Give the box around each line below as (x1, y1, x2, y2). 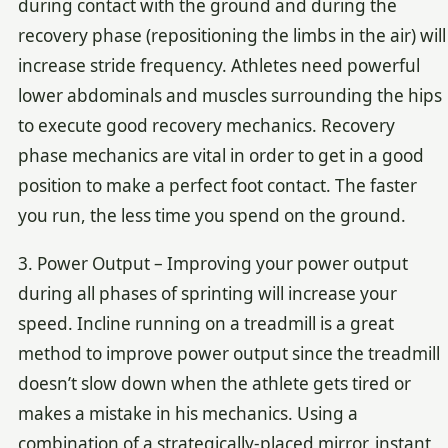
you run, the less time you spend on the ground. (17, 203, 406, 227)
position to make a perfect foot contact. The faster (17, 173, 417, 197)
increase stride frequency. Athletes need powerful (17, 53, 420, 77)
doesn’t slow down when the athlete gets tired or (17, 371, 411, 395)
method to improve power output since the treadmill (17, 341, 440, 365)
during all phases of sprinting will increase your (17, 281, 397, 305)
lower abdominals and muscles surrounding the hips (17, 83, 442, 107)
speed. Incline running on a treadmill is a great (17, 311, 394, 335)
